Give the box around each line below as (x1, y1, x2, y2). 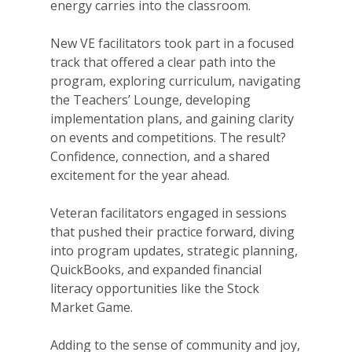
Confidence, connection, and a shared (50, 147, 269, 165)
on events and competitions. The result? (50, 128, 286, 146)
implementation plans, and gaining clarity (50, 109, 294, 127)
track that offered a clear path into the (50, 53, 276, 71)
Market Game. (50, 298, 133, 316)
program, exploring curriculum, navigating (50, 71, 301, 90)
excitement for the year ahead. (50, 166, 229, 184)
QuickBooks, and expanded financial (50, 260, 262, 278)
